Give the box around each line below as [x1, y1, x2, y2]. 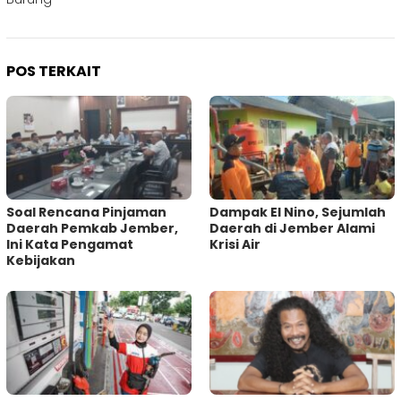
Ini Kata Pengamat [6, 235, 133, 253]
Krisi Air [209, 235, 260, 253]
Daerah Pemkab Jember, [6, 218, 178, 237]
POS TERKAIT [6, 60, 101, 81]
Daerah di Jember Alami [209, 218, 375, 237]
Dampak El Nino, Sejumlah [209, 202, 386, 221]
